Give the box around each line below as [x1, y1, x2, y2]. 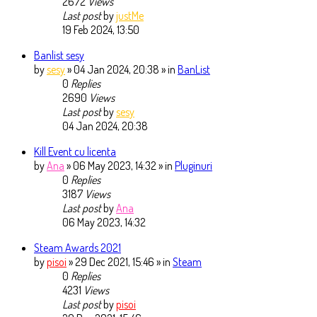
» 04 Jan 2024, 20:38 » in [67, 62, 178, 77]
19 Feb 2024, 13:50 [62, 23, 139, 38]
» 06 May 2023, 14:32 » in [67, 158, 175, 173]
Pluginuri [175, 158, 212, 173]
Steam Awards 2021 [34, 241, 121, 255]
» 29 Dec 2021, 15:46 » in [69, 255, 173, 270]
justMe [116, 8, 144, 23]
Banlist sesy [34, 48, 84, 63]
